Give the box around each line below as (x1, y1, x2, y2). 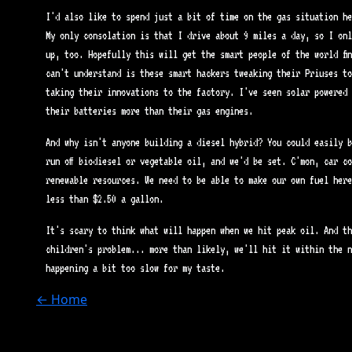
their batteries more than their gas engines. (46, 104, 253, 117)
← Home (36, 291, 87, 308)
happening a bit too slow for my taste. (46, 262, 225, 274)
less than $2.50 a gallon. (46, 192, 163, 205)
